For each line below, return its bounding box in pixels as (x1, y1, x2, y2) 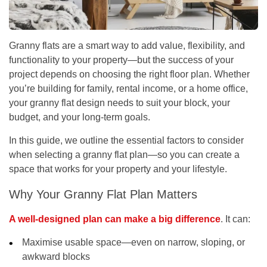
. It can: (221, 213, 250, 224)
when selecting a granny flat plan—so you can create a (9, 149, 240, 160)
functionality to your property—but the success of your (9, 54, 234, 65)
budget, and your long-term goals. (9, 111, 150, 122)
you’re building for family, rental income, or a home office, (9, 83, 248, 94)
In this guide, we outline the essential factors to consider (9, 135, 244, 145)
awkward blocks (22, 251, 91, 262)
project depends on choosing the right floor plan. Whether (9, 69, 250, 79)
